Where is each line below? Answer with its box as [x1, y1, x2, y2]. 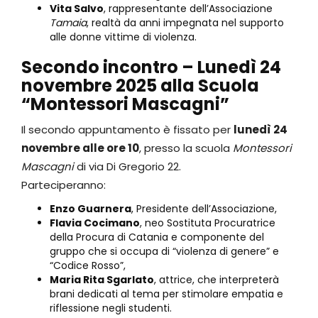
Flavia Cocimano [50, 215, 140, 230]
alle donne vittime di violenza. [50, 29, 197, 44]
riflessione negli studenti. [50, 300, 172, 315]
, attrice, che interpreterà [154, 272, 279, 287]
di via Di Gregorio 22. [74, 158, 181, 174]
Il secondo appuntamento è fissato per [21, 121, 234, 137]
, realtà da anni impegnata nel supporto [87, 15, 284, 30]
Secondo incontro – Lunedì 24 [21, 55, 281, 79]
